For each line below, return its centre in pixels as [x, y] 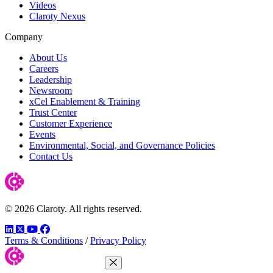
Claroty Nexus [57, 16]
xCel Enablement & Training [85, 101]
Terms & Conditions [44, 240]
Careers [44, 68]
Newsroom [51, 90]
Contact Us [51, 156]
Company [24, 37]
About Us [48, 57]
